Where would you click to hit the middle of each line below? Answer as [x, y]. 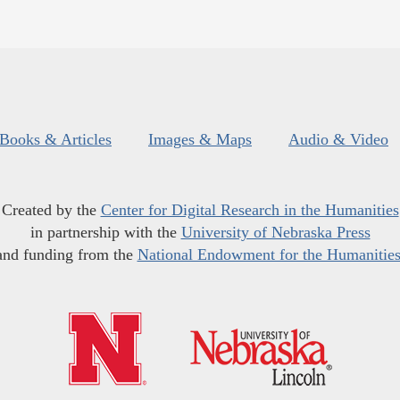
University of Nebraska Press [275, 233]
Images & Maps [200, 140]
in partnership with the [105, 233]
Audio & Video [338, 140]
